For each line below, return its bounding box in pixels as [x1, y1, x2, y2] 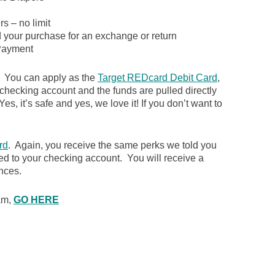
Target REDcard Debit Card [98, 72, 217, 83]
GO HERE [14, 195, 59, 205]
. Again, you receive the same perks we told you [8, 140, 217, 150]
